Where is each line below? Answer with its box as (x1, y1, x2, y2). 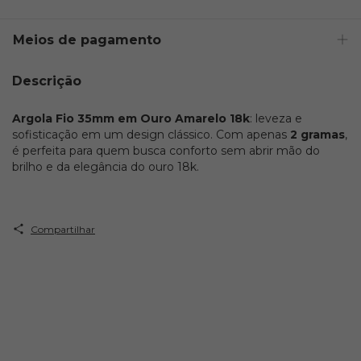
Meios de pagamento (13, 32, 161, 48)
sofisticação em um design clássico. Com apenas (12, 127, 290, 142)
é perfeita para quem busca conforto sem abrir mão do (12, 143, 320, 158)
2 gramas (290, 127, 345, 142)
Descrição (12, 73, 81, 89)
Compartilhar (30, 222, 95, 235)
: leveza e (250, 110, 302, 126)
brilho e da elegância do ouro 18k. (12, 159, 199, 174)
